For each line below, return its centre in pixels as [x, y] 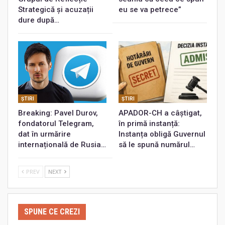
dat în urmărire [44, 134]
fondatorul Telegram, [56, 123]
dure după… [39, 20]
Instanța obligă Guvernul [162, 134]
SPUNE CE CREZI [52, 211]
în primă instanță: [149, 123]
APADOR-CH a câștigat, [160, 113]
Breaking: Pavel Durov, [58, 113]
